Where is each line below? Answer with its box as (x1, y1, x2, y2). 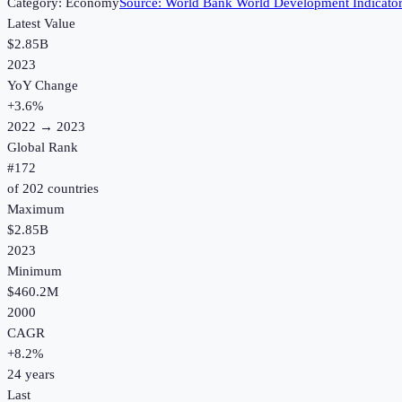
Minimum (7, 264, 62, 279)
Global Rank (7, 140, 78, 155)
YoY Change (7, 78, 78, 93)
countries (44, 181, 99, 197)
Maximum (7, 202, 65, 217)
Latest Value (7, 16, 75, 31)
